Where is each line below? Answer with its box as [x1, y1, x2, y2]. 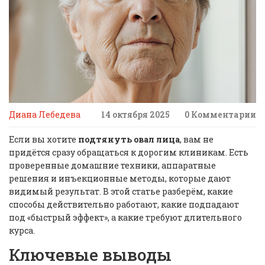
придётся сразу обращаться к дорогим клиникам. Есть [9, 147, 248, 159]
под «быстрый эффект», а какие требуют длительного [9, 212, 242, 224]
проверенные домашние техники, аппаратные [9, 160, 216, 172]
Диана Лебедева [9, 109, 80, 121]
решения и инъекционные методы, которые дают [9, 173, 231, 185]
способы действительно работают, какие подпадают [9, 199, 239, 211]
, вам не [180, 134, 214, 146]
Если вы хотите [9, 134, 78, 146]
